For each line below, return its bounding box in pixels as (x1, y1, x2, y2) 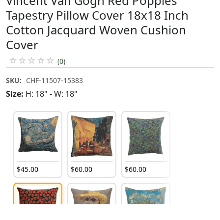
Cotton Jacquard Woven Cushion (6, 21, 186, 38)
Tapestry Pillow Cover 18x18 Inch (6, 6, 189, 23)
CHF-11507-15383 (26, 75, 83, 85)
